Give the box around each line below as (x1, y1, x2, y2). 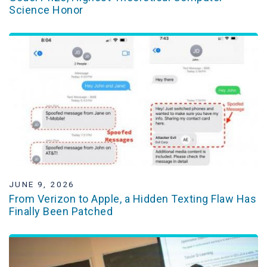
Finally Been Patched (9, 204, 113, 218)
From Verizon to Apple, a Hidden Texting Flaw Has (9, 192, 256, 205)
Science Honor (9, 3, 83, 16)
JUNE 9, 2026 (9, 179, 75, 190)
